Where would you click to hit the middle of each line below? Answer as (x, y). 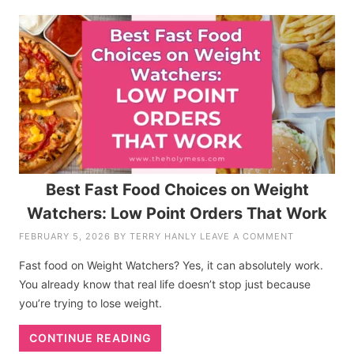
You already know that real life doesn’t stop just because (165, 284)
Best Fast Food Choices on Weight (177, 189)
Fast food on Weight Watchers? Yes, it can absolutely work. (171, 265)
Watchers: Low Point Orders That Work (177, 213)
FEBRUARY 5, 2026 (65, 236)
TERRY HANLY (164, 236)
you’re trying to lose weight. (91, 303)
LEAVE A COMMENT (247, 236)
